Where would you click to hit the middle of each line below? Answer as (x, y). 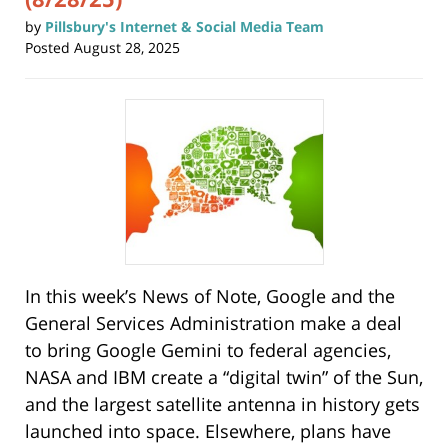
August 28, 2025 (127, 47)
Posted (47, 47)
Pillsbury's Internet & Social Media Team (184, 26)
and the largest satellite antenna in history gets (222, 404)
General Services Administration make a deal (213, 323)
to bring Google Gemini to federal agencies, (208, 350)
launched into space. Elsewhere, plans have (208, 431)
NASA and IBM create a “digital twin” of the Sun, (224, 377)
